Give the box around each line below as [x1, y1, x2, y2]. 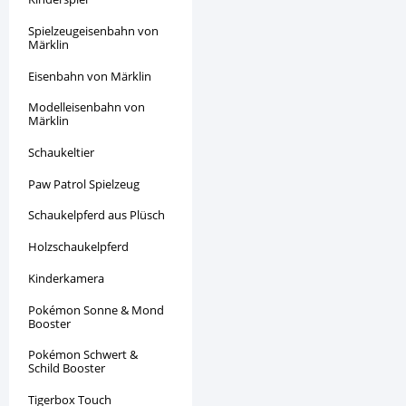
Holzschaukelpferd [28, 238, 130, 256]
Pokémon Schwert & [28, 346, 139, 363]
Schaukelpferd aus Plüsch [28, 207, 166, 224]
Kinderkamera [28, 269, 105, 286]
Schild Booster [28, 360, 106, 377]
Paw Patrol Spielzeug [28, 175, 140, 192]
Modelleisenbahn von [28, 99, 146, 116]
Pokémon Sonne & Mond [28, 301, 165, 318]
